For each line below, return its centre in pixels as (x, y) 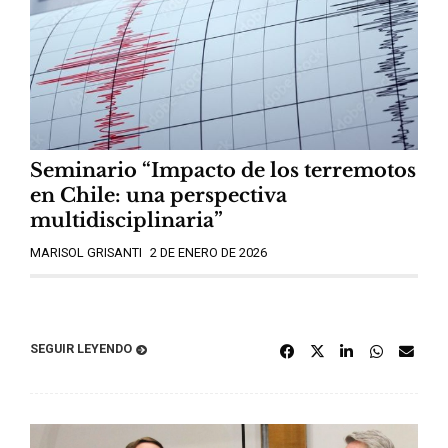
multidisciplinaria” (126, 220)
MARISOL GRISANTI (86, 253)
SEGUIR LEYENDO (81, 348)
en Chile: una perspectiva (158, 195)
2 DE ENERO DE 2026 (208, 253)
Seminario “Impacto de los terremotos (223, 170)
